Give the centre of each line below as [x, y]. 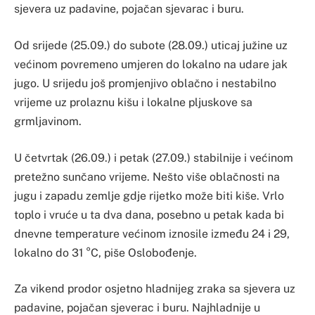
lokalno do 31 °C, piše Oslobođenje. [105, 252]
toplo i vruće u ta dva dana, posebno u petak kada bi [149, 214]
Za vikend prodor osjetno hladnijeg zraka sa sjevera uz [155, 289]
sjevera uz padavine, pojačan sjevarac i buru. [129, 9]
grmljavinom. [48, 122]
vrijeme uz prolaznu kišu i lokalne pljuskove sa [133, 103]
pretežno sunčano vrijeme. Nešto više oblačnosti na [147, 176]
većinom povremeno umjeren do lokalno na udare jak [151, 65]
